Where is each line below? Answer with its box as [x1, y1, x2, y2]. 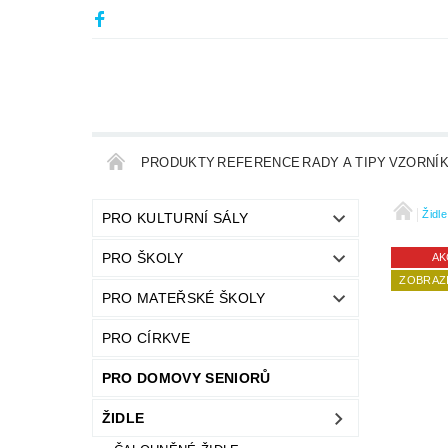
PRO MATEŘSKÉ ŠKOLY [101, 290, 266, 307]
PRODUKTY [140, 155, 216, 171]
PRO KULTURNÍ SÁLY [101, 210, 249, 227]
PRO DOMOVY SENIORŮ [101, 370, 271, 387]
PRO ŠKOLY [101, 250, 184, 267]
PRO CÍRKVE [101, 330, 190, 347]
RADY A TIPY [302, 155, 387, 171]
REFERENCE [217, 155, 301, 171]
